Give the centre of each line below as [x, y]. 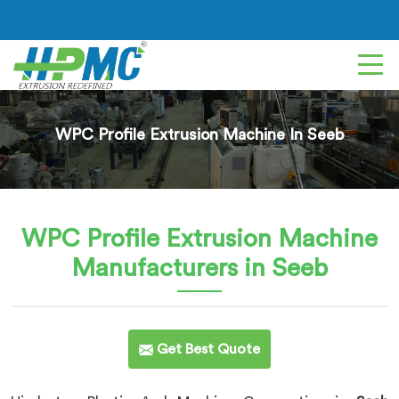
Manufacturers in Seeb [199, 268]
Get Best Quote [207, 349]
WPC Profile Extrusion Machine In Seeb [199, 134]
